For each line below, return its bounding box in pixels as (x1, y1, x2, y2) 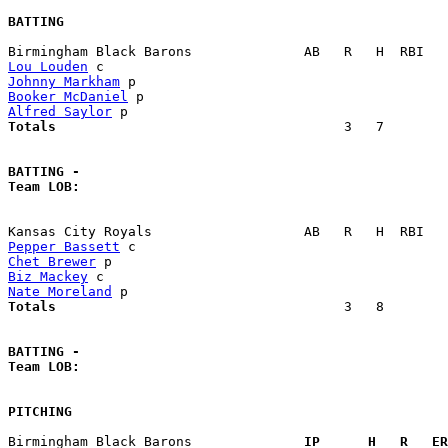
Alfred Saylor (8, 104, 112, 120)
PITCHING (8, 404, 72, 420)
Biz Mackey (8, 269, 88, 285)
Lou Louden (8, 59, 88, 75)
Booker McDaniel (8, 89, 128, 105)
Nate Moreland (8, 284, 112, 300)
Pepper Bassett (8, 239, 120, 255)
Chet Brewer (8, 254, 96, 270)
